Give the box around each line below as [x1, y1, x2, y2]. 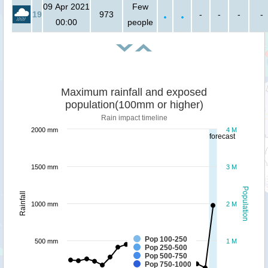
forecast [209, 132, 236, 141]
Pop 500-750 [145, 252, 187, 261]
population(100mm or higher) [65, 99, 203, 111]
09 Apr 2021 [43, 2, 90, 12]
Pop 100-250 [145, 235, 187, 244]
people [127, 17, 153, 28]
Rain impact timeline [100, 114, 167, 123]
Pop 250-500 [145, 243, 187, 252]
